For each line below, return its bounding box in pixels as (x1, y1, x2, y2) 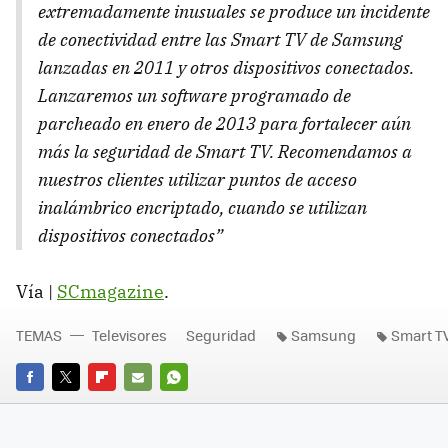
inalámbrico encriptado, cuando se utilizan (38, 195, 367, 219)
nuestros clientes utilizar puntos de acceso (38, 167, 357, 191)
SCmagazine (57, 279, 164, 303)
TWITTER (52, 394, 107, 414)
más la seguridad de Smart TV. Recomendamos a (38, 139, 412, 163)
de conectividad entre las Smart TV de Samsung (38, 27, 403, 51)
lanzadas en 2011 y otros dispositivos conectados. (38, 55, 414, 79)
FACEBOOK (16, 394, 83, 414)
